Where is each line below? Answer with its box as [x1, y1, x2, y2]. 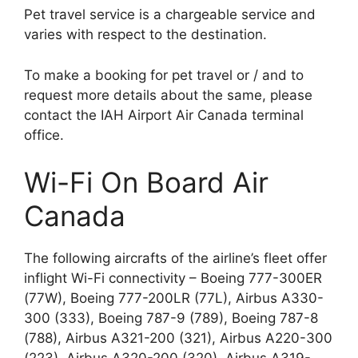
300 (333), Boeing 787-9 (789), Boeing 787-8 [24, 310, 318, 327]
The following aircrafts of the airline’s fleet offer [24, 250, 327, 267]
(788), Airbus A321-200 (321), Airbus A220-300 [24, 330, 332, 347]
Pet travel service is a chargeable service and [24, 6, 316, 23]
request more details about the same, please [24, 86, 312, 103]
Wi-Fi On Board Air [24, 165, 268, 200]
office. [24, 126, 64, 143]
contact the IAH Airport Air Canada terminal [24, 106, 304, 123]
